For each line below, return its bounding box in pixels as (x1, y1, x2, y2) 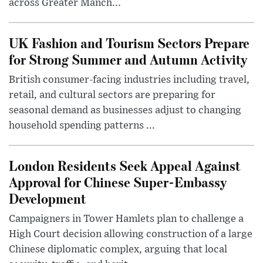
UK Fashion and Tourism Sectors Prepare (9, 33, 249, 52)
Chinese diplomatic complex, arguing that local (9, 244, 227, 255)
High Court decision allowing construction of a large (9, 229, 252, 240)
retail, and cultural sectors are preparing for (9, 90, 215, 101)
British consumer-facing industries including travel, (9, 75, 249, 86)
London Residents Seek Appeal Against (9, 156, 241, 175)
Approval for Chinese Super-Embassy (9, 173, 227, 191)
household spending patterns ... (9, 120, 155, 131)
